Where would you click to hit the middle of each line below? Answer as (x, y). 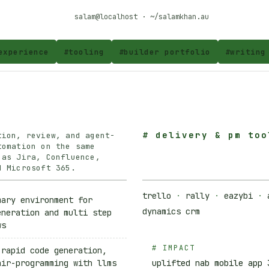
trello (157, 195)
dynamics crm (171, 211)
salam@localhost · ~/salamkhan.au (141, 17)
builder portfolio (167, 52)
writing (248, 52)
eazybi (238, 195)
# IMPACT (174, 248)
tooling (86, 52)
